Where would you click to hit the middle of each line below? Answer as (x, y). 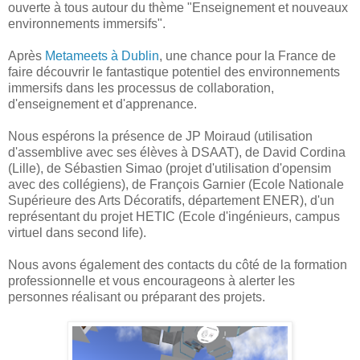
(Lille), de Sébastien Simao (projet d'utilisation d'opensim (170, 169)
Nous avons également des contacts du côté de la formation (178, 265)
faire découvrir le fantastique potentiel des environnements (174, 72)
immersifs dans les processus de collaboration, (141, 88)
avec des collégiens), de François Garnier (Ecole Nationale (176, 185)
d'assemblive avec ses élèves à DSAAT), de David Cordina (177, 153)
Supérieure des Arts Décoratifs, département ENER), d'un (171, 201)
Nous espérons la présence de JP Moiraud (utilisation (160, 137)
